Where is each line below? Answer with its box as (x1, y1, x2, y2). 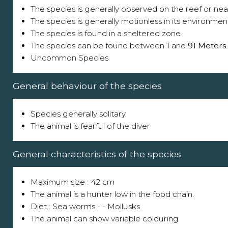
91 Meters (188, 40, 226, 50)
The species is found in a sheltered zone (31, 28, 181, 38)
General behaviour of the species (13, 80, 162, 91)
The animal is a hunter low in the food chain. (31, 189, 194, 199)
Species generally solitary (31, 108, 126, 119)
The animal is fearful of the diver (31, 121, 150, 131)
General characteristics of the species (13, 148, 181, 159)
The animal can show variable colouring (31, 213, 179, 223)
